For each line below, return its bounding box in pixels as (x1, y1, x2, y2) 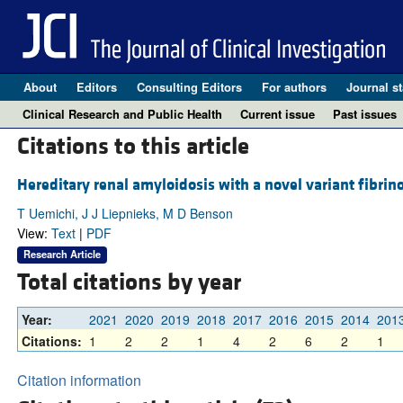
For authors (261, 78, 327, 95)
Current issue (240, 105, 315, 122)
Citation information (16, 370, 141, 391)
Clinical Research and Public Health (22, 105, 222, 122)
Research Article (22, 246, 101, 262)
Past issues (333, 105, 397, 122)
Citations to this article (16, 131, 249, 163)
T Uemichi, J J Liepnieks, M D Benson (16, 204, 233, 223)
